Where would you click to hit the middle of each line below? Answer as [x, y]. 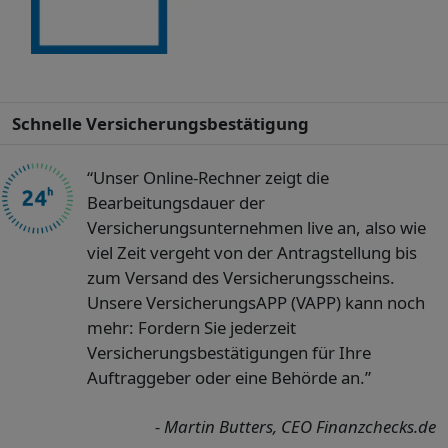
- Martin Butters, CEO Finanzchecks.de [295, 427]
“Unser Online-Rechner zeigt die [207, 178]
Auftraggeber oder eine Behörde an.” [228, 378]
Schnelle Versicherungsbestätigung [160, 124]
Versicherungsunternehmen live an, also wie [256, 228]
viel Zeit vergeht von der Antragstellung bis [251, 253]
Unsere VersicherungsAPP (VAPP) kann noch [255, 303]
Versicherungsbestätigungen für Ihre [228, 353]
